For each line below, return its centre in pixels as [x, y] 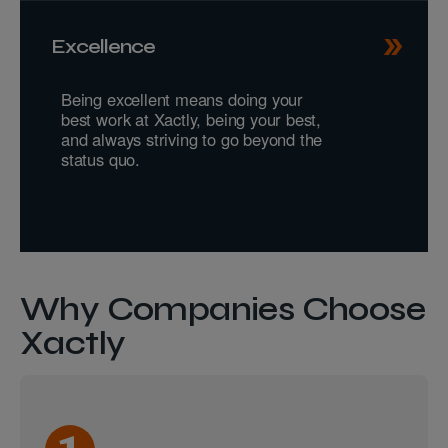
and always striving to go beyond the [192, 138]
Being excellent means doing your [182, 98]
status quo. [100, 158]
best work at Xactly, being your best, [191, 118]
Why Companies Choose [222, 308]
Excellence [103, 46]
